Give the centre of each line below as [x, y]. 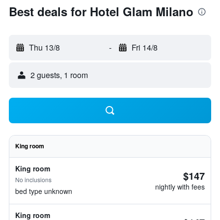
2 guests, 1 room [59, 75]
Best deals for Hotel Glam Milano [101, 11]
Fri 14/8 [144, 47]
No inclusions [33, 179]
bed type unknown [44, 191]
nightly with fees [180, 187]
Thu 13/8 [44, 47]
